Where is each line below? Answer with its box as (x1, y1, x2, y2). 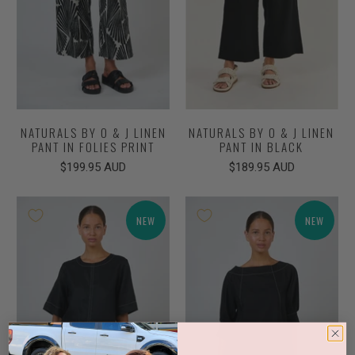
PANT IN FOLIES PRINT (32, 138, 155, 155)
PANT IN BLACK (219, 138, 304, 155)
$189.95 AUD (228, 160, 295, 174)
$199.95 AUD (60, 160, 127, 174)
